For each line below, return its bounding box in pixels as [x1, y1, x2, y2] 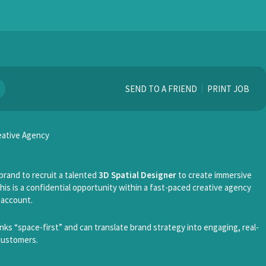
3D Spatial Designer [99, 169, 176, 180]
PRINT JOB [207, 83, 249, 94]
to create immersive [176, 169, 252, 180]
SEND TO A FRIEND [125, 83, 197, 94]
